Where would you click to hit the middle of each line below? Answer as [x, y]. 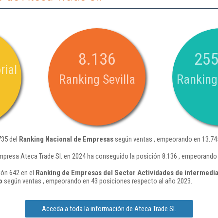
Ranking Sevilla [97, 79]
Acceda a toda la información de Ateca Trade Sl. [109, 209]
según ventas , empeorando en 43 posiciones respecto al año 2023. [97, 181]
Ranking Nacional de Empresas [66, 139]
